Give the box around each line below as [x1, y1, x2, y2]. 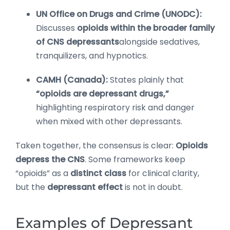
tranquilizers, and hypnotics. [36, 49, 148, 62]
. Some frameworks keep [85, 153, 185, 165]
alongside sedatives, [119, 35, 200, 48]
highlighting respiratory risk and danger [36, 101, 195, 113]
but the [15, 181, 47, 193]
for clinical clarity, [128, 167, 199, 179]
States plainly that [108, 73, 184, 86]
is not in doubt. [123, 181, 183, 193]
